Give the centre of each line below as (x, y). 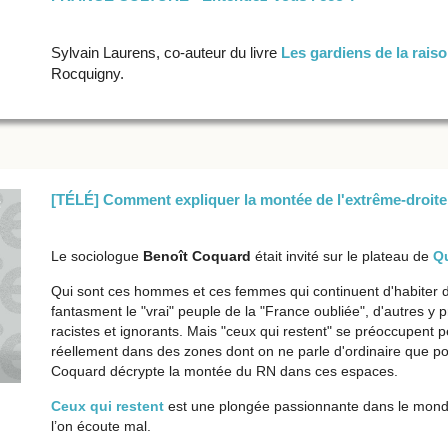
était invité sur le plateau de (343, 256)
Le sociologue (96, 256)
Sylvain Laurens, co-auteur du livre (165, 52)
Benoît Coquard (198, 256)
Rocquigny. (87, 73)
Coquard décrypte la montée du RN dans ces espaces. (224, 371)
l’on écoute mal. (100, 426)
